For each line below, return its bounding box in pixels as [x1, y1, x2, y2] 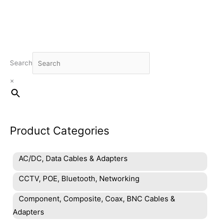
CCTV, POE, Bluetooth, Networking [19, 174, 139, 184]
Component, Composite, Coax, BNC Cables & [19, 194, 175, 204]
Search [10, 59, 32, 67]
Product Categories [10, 124, 110, 137]
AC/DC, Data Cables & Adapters [19, 154, 128, 164]
